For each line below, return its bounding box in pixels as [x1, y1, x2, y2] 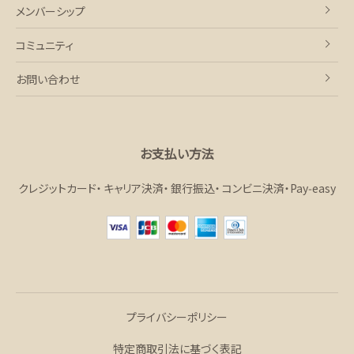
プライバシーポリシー [126, 308, 228, 325]
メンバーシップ [16, 2, 85, 19]
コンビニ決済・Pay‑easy [222, 179, 336, 196]
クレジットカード [18, 179, 96, 196]
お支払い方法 [140, 143, 214, 163]
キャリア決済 [104, 179, 164, 196]
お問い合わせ [16, 70, 80, 87]
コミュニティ [16, 36, 73, 53]
